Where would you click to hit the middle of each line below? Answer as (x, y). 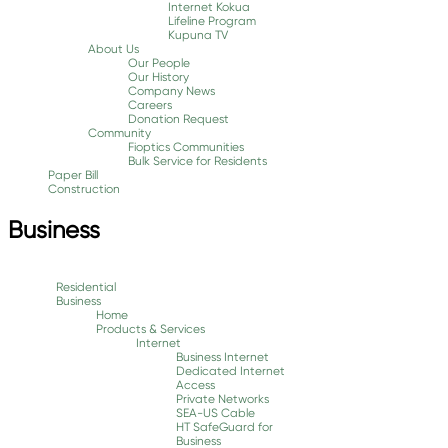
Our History (158, 76)
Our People (159, 62)
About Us (113, 48)
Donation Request (178, 118)
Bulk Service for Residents (197, 160)
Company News (171, 90)
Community (119, 132)
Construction (84, 188)
